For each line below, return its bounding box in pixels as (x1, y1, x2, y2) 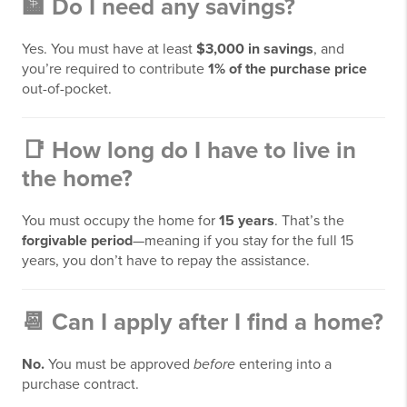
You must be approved (45, 355, 194, 374)
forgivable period (22, 232, 133, 251)
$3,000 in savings (196, 40, 313, 59)
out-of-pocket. (22, 80, 112, 99)
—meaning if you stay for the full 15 (133, 232, 353, 251)
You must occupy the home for (22, 212, 219, 231)
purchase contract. (22, 375, 139, 394)
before (194, 355, 235, 374)
